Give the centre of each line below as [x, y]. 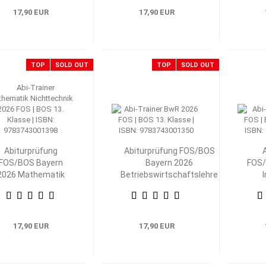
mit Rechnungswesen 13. [169, 186]
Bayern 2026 [170, 163]
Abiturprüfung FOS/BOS [169, 151]
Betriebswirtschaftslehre [170, 175]
